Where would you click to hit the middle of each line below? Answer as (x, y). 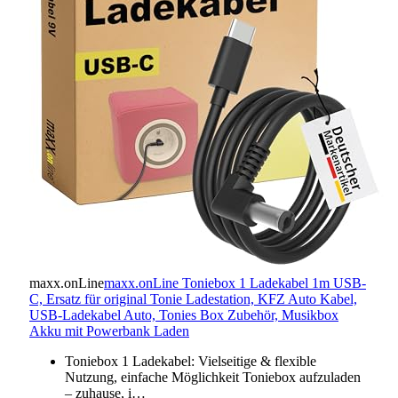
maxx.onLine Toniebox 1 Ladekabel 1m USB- (235, 283)
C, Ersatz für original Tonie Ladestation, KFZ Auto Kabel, (193, 299)
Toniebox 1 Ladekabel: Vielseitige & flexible (191, 362)
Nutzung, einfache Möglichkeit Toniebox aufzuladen (213, 378)
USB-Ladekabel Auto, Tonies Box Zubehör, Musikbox (184, 315)
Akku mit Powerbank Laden (109, 331)
